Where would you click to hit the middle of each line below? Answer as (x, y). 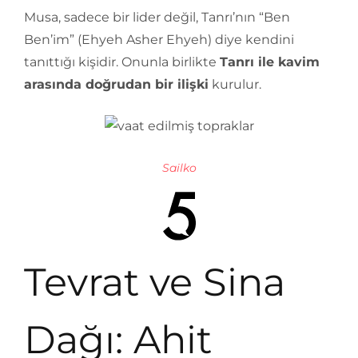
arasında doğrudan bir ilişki (116, 84)
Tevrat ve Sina (155, 282)
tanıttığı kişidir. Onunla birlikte (122, 62)
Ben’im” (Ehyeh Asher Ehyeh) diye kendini (159, 40)
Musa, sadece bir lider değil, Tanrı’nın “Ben (157, 17)
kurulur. (235, 84)
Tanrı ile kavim (270, 62)
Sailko (179, 168)
